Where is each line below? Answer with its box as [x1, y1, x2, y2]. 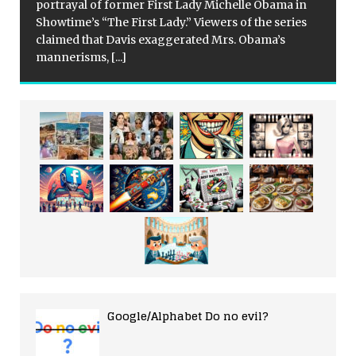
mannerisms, [36, 50, 111, 65]
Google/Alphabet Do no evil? [107, 306, 269, 327]
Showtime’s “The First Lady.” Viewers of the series [36, 15, 307, 30]
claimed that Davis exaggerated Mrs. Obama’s [36, 33, 285, 48]
